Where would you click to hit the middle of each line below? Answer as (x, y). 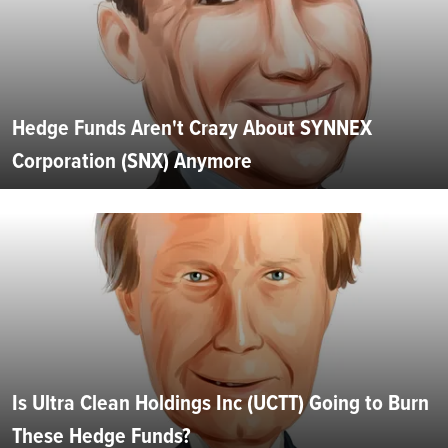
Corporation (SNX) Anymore (132, 161)
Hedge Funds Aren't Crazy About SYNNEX (192, 128)
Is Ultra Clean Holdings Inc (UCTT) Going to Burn (220, 403)
